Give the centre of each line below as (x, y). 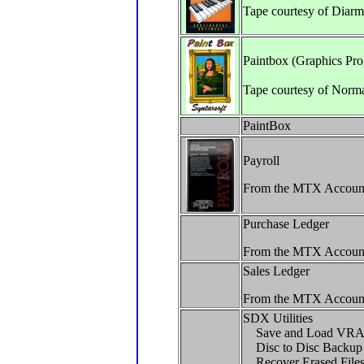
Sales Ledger (276, 271)
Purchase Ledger (286, 224)
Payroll (263, 160)
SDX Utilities (278, 318)
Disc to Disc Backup (303, 347)
